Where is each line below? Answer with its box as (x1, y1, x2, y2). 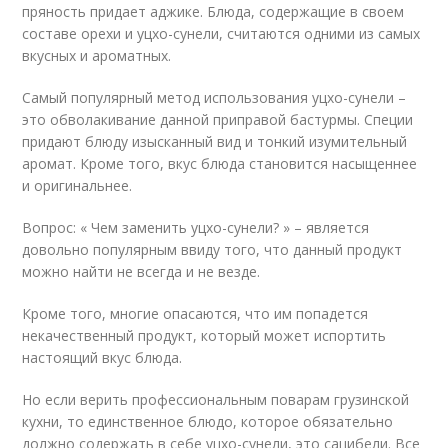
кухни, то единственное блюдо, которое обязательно (22, 412, 394, 431)
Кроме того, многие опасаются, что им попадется (22, 304, 369, 323)
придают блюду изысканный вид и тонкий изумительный (22, 132, 408, 151)
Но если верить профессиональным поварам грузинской (22, 390, 410, 409)
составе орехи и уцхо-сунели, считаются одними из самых (22, 24, 421, 43)
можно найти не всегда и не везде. (22, 262, 261, 281)
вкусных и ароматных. (22, 46, 172, 65)
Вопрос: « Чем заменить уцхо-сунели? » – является (22, 218, 370, 237)
